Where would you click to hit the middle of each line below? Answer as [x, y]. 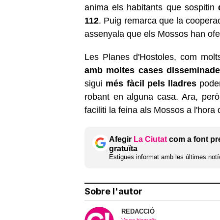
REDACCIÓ [138, 211]
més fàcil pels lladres [151, 83]
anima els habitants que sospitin [151, 7]
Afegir [121, 139]
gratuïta [123, 148]
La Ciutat [150, 139]
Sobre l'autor [113, 191]
